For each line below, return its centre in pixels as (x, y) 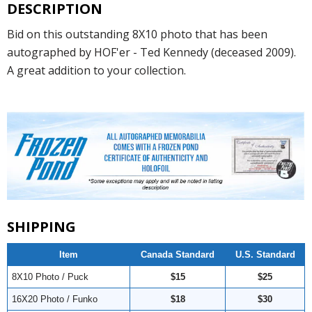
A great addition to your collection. (96, 70)
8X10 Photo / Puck (50, 276)
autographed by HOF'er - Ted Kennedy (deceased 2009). (151, 52)
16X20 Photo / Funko (55, 299)
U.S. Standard (265, 254)
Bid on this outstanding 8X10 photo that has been (137, 34)
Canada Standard (178, 254)
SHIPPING (41, 226)
